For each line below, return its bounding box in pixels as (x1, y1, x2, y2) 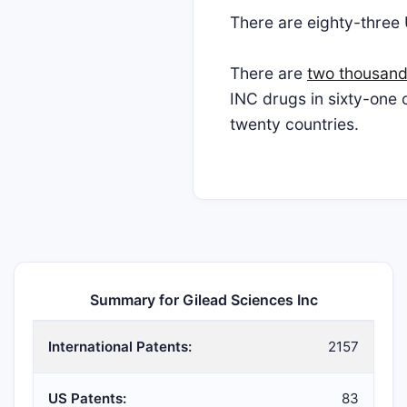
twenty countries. (230, 114, 359, 134)
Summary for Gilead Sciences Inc (89, 291, 318, 309)
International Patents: (48, 338, 192, 355)
